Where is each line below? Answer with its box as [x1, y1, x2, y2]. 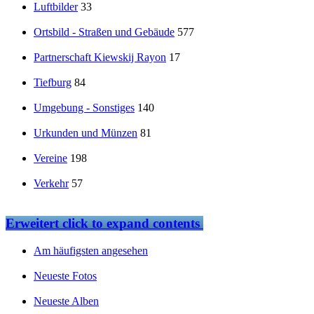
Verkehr [34, 177, 69, 190]
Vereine [34, 152, 67, 165]
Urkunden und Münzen [34, 127, 137, 139]
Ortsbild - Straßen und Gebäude [34, 26, 175, 39]
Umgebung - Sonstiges [34, 102, 135, 114]
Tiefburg [34, 76, 71, 89]
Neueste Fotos [34, 269, 97, 282]
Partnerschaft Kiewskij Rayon [34, 51, 166, 64]
